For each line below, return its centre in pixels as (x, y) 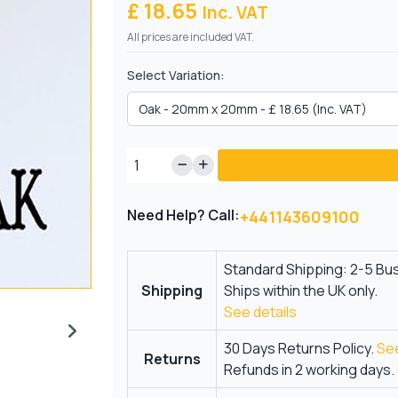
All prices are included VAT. (191, 37)
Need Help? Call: (184, 215)
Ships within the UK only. (301, 291)
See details (261, 312)
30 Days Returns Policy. (301, 349)
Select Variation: (176, 76)
